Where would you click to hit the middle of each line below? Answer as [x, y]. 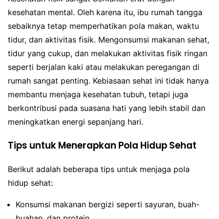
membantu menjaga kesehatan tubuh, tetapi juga [98, 94]
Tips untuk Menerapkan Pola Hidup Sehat [102, 145]
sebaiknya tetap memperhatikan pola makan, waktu [103, 26]
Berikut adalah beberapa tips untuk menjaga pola [99, 169]
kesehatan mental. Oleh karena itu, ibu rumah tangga [105, 12]
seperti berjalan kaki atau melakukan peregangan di [104, 67]
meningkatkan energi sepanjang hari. [76, 122]
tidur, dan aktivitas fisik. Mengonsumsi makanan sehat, [109, 40]
